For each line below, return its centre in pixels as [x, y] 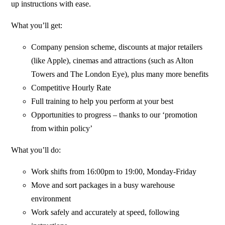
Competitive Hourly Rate [71, 88]
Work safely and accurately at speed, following [105, 212]
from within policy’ [62, 129]
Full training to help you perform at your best [102, 101]
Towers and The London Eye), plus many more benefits [120, 74]
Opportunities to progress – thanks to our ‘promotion [115, 115]
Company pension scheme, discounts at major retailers [117, 47]
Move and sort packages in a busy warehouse [103, 185]
